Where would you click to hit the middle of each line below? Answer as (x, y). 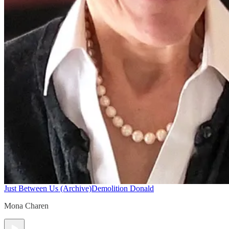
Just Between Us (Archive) (48, 189)
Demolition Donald (123, 189)
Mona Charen (26, 206)
